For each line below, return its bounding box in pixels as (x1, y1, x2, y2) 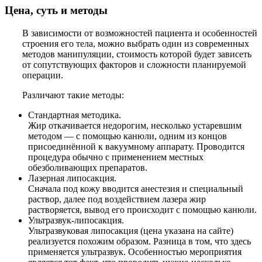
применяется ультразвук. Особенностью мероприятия (28, 246, 242, 257)
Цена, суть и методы (5, 4, 108, 16)
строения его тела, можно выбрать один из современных (22, 38, 249, 49)
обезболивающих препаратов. (28, 162, 147, 173)
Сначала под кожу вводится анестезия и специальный (28, 183, 243, 194)
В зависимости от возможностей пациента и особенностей (22, 27, 257, 38)
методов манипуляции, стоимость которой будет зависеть (22, 49, 251, 59)
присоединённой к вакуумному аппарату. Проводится (28, 141, 244, 151)
